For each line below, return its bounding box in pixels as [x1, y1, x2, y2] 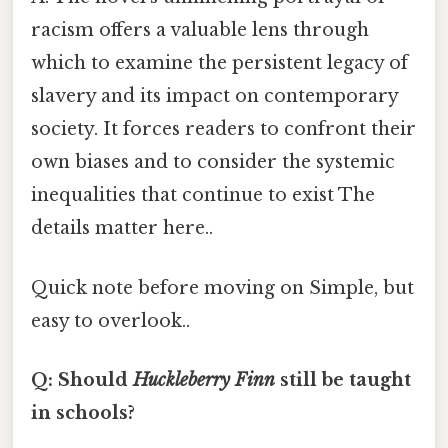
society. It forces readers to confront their [31, 118, 416, 141]
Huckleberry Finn [133, 368, 275, 391]
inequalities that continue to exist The [31, 184, 375, 207]
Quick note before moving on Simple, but [31, 276, 414, 299]
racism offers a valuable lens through [31, 19, 369, 42]
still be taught [275, 368, 411, 391]
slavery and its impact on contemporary [31, 85, 398, 108]
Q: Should [31, 368, 133, 391]
